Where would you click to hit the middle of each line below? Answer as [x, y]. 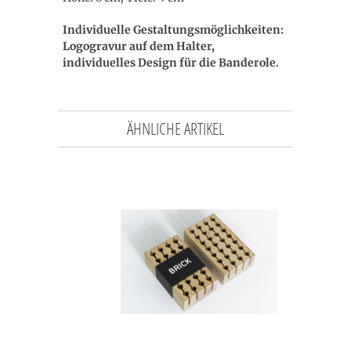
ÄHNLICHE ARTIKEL [175, 128]
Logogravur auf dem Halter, [139, 46]
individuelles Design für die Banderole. [171, 63]
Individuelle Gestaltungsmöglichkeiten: [173, 30]
